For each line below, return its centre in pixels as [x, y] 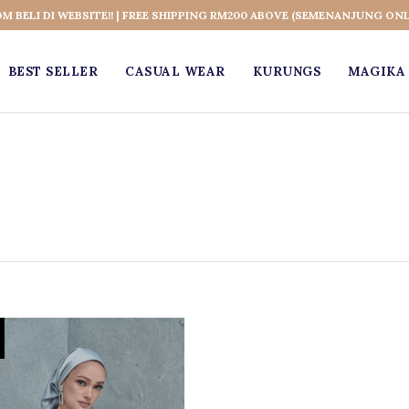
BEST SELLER [53, 71]
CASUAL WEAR [175, 71]
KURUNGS [287, 71]
